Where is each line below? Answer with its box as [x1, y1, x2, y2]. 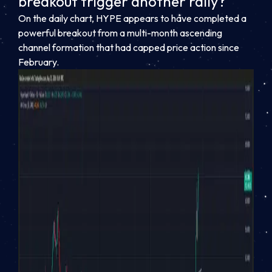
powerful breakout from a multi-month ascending [18, 27, 222, 39]
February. [18, 56, 59, 69]
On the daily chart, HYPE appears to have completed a [18, 12, 246, 25]
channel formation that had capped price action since [18, 41, 239, 54]
